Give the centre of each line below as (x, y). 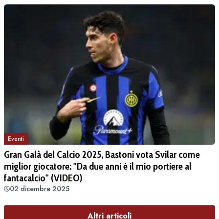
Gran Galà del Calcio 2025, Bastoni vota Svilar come (102, 155)
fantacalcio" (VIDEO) (43, 178)
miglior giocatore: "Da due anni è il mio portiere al (98, 166)
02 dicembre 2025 (40, 189)
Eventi (16, 139)
